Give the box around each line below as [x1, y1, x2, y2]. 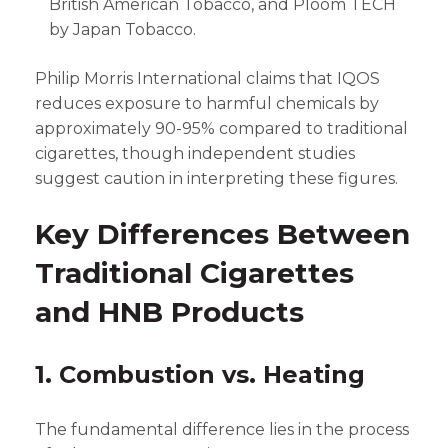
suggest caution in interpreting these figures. [35, 169, 398, 188]
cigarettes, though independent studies [35, 144, 355, 163]
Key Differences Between [35, 217, 410, 251]
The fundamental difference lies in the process [35, 420, 409, 439]
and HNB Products [35, 295, 304, 329]
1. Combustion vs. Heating [35, 360, 365, 389]
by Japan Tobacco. [49, 20, 196, 39]
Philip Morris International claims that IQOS [35, 69, 380, 88]
